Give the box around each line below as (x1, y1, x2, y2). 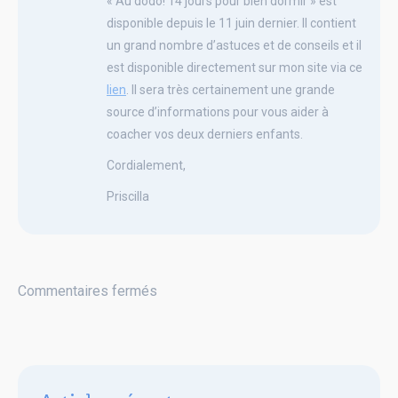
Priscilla (107, 188, 149, 203)
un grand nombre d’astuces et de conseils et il (107, 37, 362, 52)
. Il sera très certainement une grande (126, 82, 335, 97)
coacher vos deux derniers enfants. (107, 126, 303, 141)
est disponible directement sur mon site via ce (107, 60, 362, 75)
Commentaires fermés (18, 282, 157, 299)
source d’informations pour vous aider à (107, 104, 329, 119)
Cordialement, (107, 157, 186, 172)
